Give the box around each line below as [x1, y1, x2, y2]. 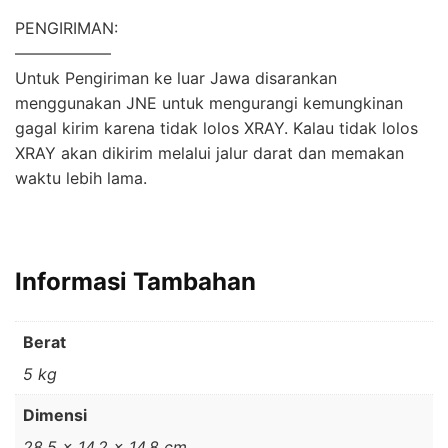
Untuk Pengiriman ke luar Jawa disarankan [15, 68, 337, 89]
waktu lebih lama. [15, 168, 147, 189]
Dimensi [23, 405, 87, 426]
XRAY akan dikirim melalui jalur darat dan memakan [15, 143, 404, 164]
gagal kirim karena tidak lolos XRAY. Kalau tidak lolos [15, 118, 418, 139]
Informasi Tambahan [15, 267, 256, 297]
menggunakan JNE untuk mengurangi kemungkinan [15, 93, 403, 114]
